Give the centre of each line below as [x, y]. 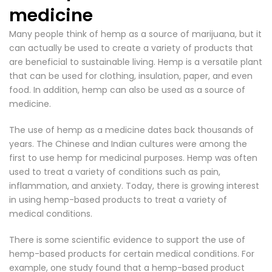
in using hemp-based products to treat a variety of [118, 200]
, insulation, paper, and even [193, 76]
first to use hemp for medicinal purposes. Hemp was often [133, 158]
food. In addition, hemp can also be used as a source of [127, 90]
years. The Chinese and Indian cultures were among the [128, 144]
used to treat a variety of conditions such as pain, [115, 172]
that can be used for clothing [72, 76]
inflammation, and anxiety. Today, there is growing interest [134, 186]
